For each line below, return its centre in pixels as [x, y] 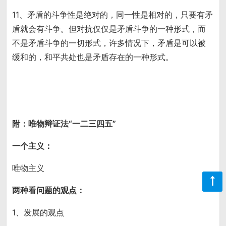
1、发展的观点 [38, 213]
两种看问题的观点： [49, 190]
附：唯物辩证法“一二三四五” [64, 124]
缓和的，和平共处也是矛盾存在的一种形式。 [93, 57]
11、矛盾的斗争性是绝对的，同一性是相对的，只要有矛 [113, 15]
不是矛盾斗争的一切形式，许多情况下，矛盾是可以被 [109, 43]
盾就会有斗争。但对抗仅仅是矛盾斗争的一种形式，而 [109, 29]
